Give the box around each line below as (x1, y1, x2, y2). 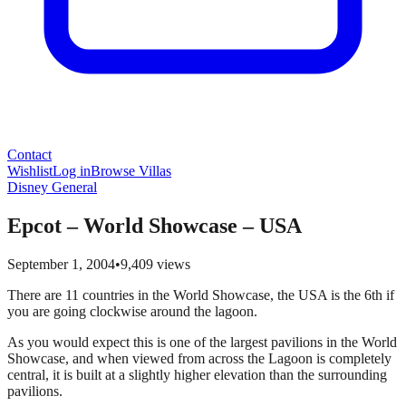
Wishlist (7, 163, 53, 179)
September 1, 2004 (7, 256, 115, 272)
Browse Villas (91, 163, 171, 179)
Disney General (7, 179, 97, 195)
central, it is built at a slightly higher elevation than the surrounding (7, 366, 387, 382)
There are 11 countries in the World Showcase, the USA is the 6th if (7, 286, 394, 303)
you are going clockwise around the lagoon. (7, 303, 257, 319)
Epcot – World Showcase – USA (7, 213, 302, 237)
